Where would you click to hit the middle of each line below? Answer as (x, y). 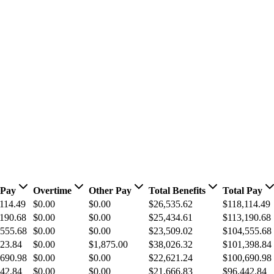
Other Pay (110, 191)
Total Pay (243, 191)
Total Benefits (177, 191)
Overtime (52, 191)
